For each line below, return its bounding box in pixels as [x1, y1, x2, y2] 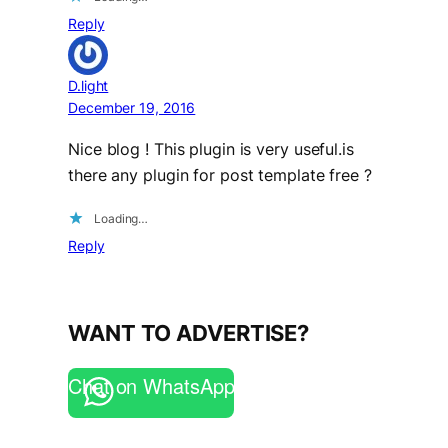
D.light [68, 77, 109, 95]
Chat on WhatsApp [68, 371, 235, 401]
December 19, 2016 [68, 99, 196, 117]
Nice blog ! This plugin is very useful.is [68, 138, 354, 159]
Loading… [94, 210, 149, 226]
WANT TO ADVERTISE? [68, 319, 310, 346]
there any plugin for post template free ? [68, 164, 372, 185]
